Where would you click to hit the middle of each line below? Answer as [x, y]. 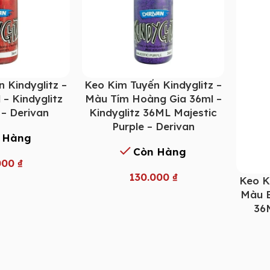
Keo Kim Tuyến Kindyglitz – [153, 84]
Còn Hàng [160, 151]
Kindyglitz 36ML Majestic [153, 112]
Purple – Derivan [153, 126]
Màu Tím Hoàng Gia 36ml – [153, 98]
